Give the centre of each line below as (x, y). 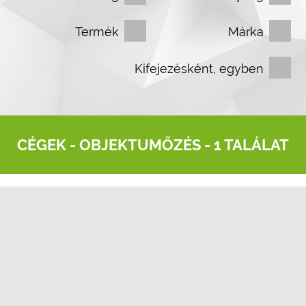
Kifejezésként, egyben (199, 69)
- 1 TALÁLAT (245, 145)
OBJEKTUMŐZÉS (140, 145)
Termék (97, 32)
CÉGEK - (48, 145)
